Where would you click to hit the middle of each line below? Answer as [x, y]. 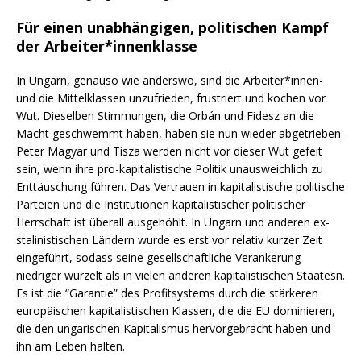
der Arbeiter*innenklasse [107, 46]
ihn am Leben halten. [71, 346]
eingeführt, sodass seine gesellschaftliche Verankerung [158, 257]
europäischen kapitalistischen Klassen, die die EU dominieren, [176, 310]
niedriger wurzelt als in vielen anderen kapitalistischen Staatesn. [180, 275]
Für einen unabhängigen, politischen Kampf [172, 27]
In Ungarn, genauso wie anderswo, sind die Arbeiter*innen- [170, 80]
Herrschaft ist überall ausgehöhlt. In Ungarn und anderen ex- [173, 222]
